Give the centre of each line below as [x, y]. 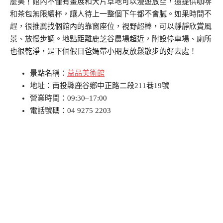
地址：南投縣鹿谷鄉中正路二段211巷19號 [100, 86]
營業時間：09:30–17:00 [68, 98]
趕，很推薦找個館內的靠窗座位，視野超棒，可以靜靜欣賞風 [111, 27]
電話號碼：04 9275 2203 [70, 111]
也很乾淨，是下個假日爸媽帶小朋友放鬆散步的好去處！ [103, 52]
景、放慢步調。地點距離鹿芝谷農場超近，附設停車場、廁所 [111, 39]
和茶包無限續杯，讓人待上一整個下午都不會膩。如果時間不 [111, 14]
